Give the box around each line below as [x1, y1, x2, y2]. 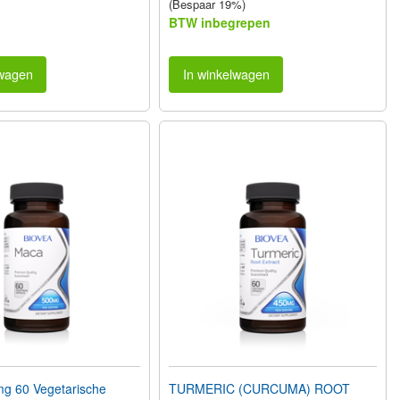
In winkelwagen [182, 64, 270, 84]
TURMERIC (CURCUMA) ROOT [169, 379, 351, 397]
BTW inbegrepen [169, 13, 271, 32]
